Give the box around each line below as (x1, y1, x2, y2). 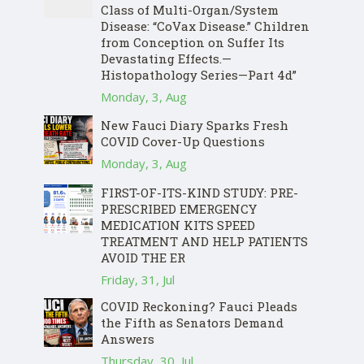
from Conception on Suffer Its (101, 34, 284, 51)
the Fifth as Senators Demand (101, 314, 284, 331)
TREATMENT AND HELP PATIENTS (101, 233, 308, 250)
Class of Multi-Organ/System (101, 2, 279, 19)
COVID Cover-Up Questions (101, 133, 265, 150)
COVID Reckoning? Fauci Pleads (101, 298, 297, 315)
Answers (101, 331, 154, 348)
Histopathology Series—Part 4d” (101, 67, 297, 84)
